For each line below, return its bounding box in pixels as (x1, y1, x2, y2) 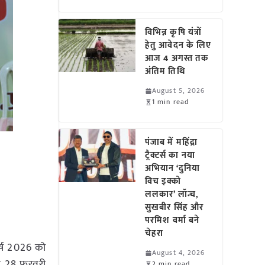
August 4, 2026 (152, 247, 205, 258)
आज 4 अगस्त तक (145, 51, 209, 66)
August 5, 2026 (152, 85, 205, 96)
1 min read (152, 96, 189, 108)
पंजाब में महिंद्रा (145, 135, 198, 150)
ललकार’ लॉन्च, (145, 187, 199, 202)
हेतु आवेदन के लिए (145, 38, 212, 53)
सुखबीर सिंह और (145, 200, 204, 215)
